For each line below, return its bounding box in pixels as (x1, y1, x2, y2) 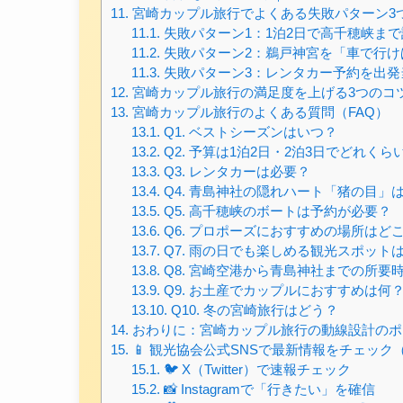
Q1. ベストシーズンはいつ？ (159, 123, 337, 139)
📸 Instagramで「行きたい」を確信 (159, 381, 375, 397)
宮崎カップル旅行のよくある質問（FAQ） (129, 103, 389, 120)
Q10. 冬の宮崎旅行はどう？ (166, 301, 338, 318)
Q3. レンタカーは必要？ (159, 163, 310, 179)
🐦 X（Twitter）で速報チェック (159, 361, 351, 377)
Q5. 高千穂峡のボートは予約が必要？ (159, 202, 391, 219)
